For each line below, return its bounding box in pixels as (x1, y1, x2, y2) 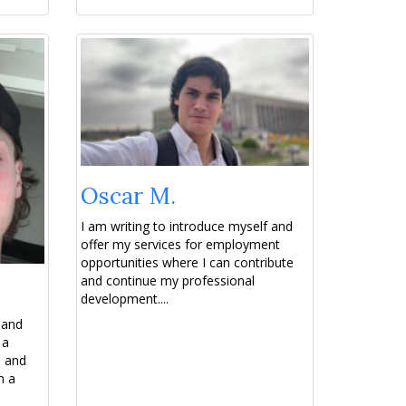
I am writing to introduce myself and (80, 217, 293, 236)
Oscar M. (80, 181, 176, 211)
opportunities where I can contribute (80, 254, 294, 272)
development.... (80, 290, 169, 308)
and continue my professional (80, 272, 255, 290)
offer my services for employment (80, 236, 280, 254)
